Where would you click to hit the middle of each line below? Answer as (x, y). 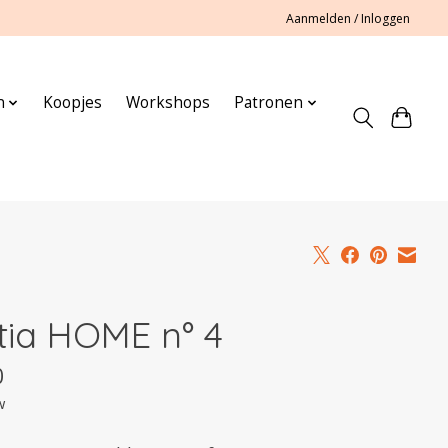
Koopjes (73, 103)
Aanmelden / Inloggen (348, 18)
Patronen (269, 103)
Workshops (168, 103)
